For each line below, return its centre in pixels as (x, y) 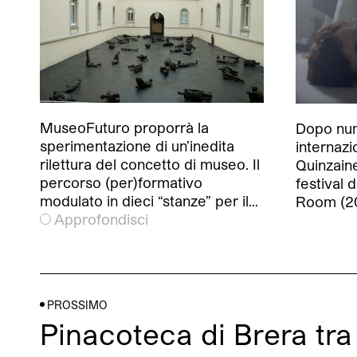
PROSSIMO (77, 304)
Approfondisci (101, 220)
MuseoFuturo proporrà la (124, 128)
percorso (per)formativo (121, 183)
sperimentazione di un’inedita (137, 146)
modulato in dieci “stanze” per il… (149, 201)
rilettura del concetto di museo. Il (150, 165)
